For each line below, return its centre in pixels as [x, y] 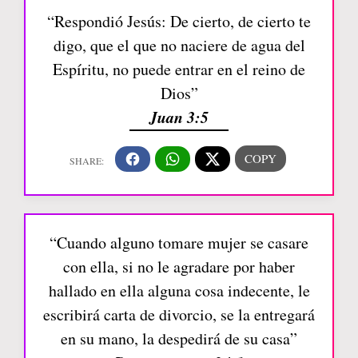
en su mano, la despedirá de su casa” [179, 338]
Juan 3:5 [179, 117]
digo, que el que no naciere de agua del [179, 46]
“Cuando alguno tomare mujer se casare [179, 243]
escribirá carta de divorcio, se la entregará [179, 314]
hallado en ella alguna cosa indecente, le [179, 290]
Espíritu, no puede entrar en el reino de [179, 70]
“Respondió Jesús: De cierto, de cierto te [179, 22]
